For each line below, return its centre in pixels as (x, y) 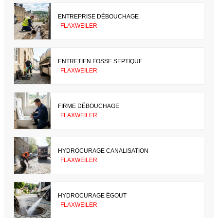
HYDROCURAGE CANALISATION (103, 151)
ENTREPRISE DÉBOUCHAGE (98, 16)
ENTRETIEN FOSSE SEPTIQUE (100, 61)
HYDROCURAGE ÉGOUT (92, 195)
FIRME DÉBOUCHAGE (89, 106)
